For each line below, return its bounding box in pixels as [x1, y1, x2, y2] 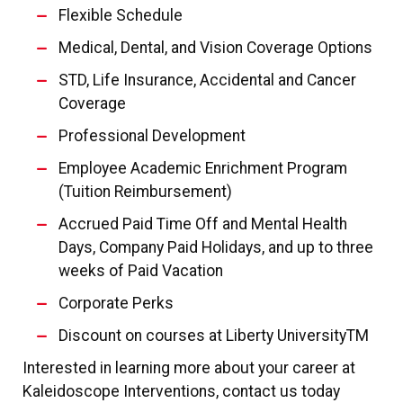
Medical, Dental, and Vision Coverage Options [58, 38, 372, 57]
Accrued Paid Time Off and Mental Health [58, 214, 347, 233]
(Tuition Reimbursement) [58, 182, 232, 201]
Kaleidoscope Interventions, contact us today [22, 381, 340, 400]
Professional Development [58, 126, 246, 145]
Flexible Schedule [58, 5, 183, 24]
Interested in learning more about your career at [22, 358, 355, 377]
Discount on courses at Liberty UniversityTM [58, 326, 369, 345]
